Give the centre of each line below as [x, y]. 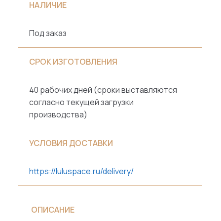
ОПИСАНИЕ [53, 209]
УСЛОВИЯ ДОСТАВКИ [71, 143]
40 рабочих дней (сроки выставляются [103, 90]
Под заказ [48, 33]
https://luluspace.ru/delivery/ [82, 171]
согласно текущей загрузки [82, 102]
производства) [58, 115]
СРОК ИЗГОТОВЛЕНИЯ [74, 62]
